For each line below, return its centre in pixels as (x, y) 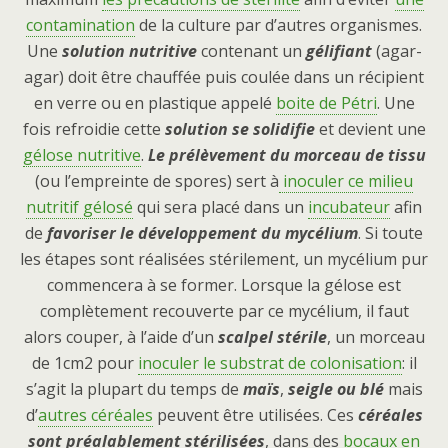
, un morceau (375, 337)
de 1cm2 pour (84, 363)
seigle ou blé (335, 389)
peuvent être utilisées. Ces (255, 415)
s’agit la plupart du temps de (134, 389)
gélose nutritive (81, 155)
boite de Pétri (326, 103)
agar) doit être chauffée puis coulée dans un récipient (224, 77)
